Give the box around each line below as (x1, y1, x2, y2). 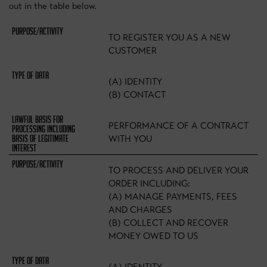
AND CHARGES (108, 204, 173, 215)
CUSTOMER (108, 45, 157, 56)
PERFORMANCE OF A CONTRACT (108, 120, 249, 131)
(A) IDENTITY (108, 76, 163, 87)
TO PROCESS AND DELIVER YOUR (108, 165, 249, 176)
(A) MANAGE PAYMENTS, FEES (108, 191, 238, 202)
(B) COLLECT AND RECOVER (108, 218, 229, 228)
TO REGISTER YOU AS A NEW (108, 32, 231, 43)
